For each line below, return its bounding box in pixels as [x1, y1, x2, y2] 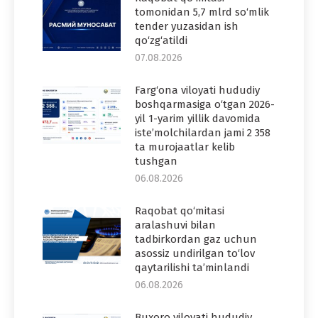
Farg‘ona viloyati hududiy [135, 83, 260, 97]
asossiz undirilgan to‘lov [135, 246, 255, 260]
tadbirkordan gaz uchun [135, 232, 257, 246]
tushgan [135, 154, 177, 168]
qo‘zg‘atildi [135, 33, 187, 47]
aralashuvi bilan [135, 218, 216, 231]
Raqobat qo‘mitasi [135, 204, 224, 217]
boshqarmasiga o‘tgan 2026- [135, 97, 275, 111]
